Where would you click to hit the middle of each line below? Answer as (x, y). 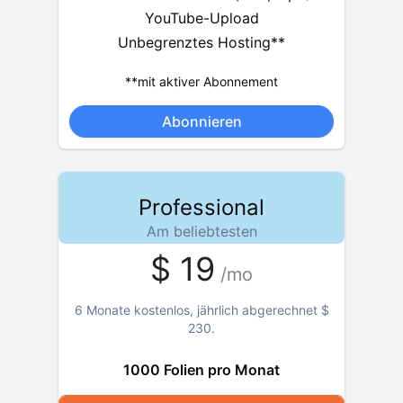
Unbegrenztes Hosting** (201, 43)
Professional (201, 207)
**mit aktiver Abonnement (201, 82)
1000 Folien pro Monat (201, 369)
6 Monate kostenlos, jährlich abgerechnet (196, 309)
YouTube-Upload (201, 18)
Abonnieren (201, 121)
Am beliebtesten (201, 231)
